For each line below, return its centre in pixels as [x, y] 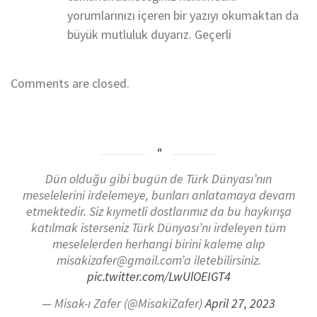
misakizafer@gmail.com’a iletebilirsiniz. [158, 260]
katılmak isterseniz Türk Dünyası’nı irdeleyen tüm [158, 228]
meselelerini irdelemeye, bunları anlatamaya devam [158, 195]
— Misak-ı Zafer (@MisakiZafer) [123, 304]
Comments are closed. [70, 83]
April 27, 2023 [240, 304]
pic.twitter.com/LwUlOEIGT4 [158, 277]
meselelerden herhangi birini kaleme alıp [158, 244]
